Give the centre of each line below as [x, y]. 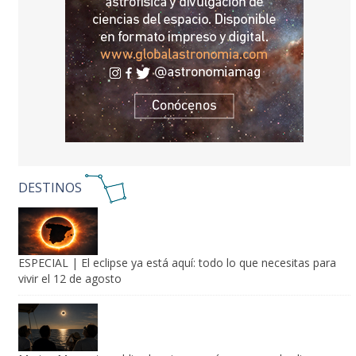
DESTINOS [51, 187]
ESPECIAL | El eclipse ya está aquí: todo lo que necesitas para [177, 262]
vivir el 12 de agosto [70, 278]
